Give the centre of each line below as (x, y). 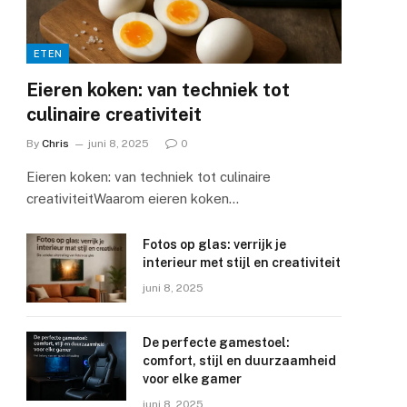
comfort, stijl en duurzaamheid (240, 360)
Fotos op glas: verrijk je (215, 244)
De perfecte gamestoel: (217, 342)
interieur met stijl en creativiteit (242, 262)
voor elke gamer (193, 378)
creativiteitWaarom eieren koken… (133, 198)
